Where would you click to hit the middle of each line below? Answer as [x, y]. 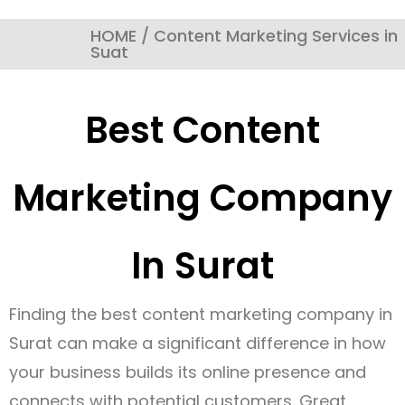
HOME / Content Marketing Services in [244, 36]
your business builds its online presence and [188, 372]
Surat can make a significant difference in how [198, 344]
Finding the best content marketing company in [201, 315]
